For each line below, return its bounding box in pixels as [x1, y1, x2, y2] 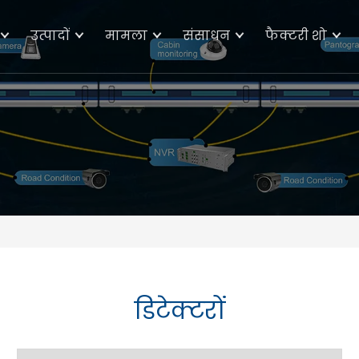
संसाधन [182, 26, 230, 45]
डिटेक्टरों [134, 293, 225, 328]
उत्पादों [30, 26, 70, 45]
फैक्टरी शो [264, 26, 327, 45]
